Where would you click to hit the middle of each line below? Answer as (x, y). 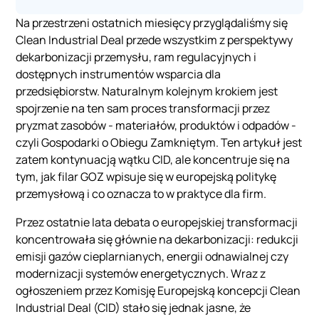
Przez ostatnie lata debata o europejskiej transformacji (157, 222)
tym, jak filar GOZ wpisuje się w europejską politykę (146, 176)
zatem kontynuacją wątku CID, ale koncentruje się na (153, 159)
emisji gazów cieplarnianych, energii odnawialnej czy (152, 256)
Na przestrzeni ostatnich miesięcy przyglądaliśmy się (152, 22)
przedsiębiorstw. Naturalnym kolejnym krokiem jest (147, 91)
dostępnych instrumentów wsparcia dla (119, 74)
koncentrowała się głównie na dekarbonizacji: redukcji (157, 239)
